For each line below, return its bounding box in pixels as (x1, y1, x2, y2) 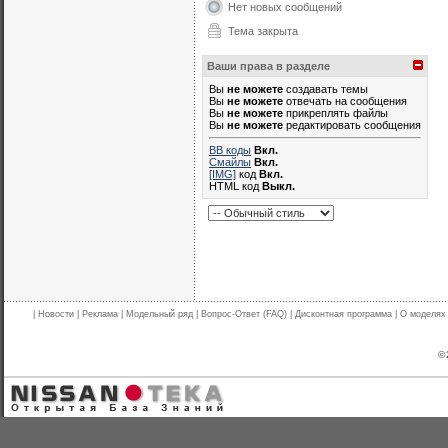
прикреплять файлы (283, 107, 388, 119)
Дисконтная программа (295, 309, 392, 319)
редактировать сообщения (283, 119, 421, 131)
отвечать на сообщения (283, 95, 407, 107)
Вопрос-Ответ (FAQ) (201, 309, 287, 319)
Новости (38, 309, 74, 319)
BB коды (209, 144, 251, 156)
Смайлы (209, 156, 251, 168)
